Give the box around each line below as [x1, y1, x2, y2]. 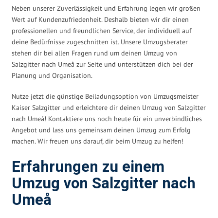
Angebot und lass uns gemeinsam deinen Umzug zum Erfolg [12, 125, 191, 134]
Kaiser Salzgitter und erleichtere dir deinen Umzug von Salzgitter [12, 103, 206, 112]
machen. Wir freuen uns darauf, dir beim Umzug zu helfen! [12, 136, 183, 145]
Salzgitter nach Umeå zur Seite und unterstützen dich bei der [12, 59, 193, 69]
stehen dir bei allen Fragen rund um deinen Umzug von [12, 48, 177, 57]
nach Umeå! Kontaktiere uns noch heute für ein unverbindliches [12, 114, 202, 123]
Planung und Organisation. [12, 71, 92, 80]
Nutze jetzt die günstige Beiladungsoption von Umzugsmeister [12, 91, 199, 101]
